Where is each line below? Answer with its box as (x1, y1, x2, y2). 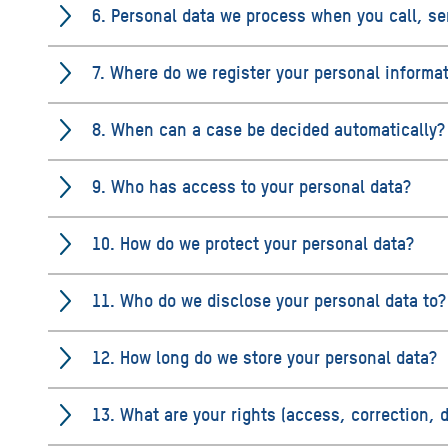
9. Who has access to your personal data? (92, 174, 411, 197)
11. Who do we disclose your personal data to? (92, 288, 446, 311)
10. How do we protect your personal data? (92, 231, 414, 254)
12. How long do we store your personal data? (92, 345, 437, 368)
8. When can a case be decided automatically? (92, 117, 445, 140)
